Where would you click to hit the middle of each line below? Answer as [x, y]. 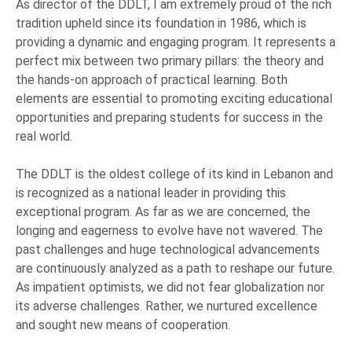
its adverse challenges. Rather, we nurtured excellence [167, 306]
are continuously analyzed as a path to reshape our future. [175, 269]
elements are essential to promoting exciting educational [174, 99]
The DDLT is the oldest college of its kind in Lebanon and [174, 174]
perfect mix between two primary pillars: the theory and [170, 61]
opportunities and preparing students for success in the [169, 118]
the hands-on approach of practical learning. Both [152, 80]
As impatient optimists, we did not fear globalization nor [170, 288]
